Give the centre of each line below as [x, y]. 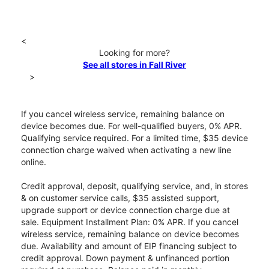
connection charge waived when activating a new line [126, 150]
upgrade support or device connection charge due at [125, 210]
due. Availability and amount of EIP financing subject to [129, 246]
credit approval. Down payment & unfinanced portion [125, 258]
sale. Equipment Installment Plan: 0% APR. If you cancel [130, 222]
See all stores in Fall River [134, 65]
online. [34, 162]
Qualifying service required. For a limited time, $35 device [134, 138]
